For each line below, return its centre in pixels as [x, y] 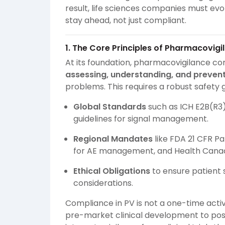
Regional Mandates [113, 139]
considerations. [103, 183]
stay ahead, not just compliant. [126, 21]
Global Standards [110, 107]
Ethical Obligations [112, 171]
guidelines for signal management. [141, 119]
